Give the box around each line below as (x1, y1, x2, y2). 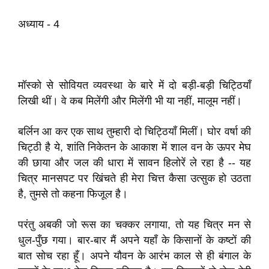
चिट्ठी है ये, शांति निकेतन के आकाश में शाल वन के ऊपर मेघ (18, 141, 251, 153)
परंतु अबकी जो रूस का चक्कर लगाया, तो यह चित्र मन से (18, 219, 251, 231)
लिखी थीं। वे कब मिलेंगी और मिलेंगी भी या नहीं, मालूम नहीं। (18, 95, 242, 107)
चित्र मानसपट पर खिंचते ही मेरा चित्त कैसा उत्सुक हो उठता (18, 172, 251, 184)
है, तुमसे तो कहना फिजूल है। (18, 188, 128, 200)
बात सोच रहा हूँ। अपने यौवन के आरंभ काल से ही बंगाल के (18, 250, 251, 262)
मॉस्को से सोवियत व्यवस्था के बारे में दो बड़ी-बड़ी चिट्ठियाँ (18, 79, 251, 91)
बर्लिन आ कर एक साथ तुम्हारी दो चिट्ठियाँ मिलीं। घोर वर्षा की (18, 125, 251, 138)
